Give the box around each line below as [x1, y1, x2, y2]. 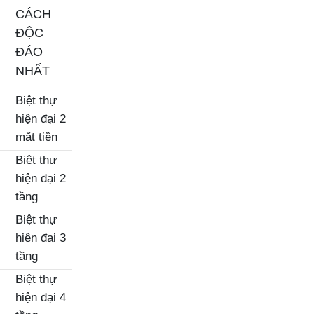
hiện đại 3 [15, 231, 66, 245]
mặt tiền [15, 130, 57, 144]
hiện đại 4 [15, 290, 66, 305]
